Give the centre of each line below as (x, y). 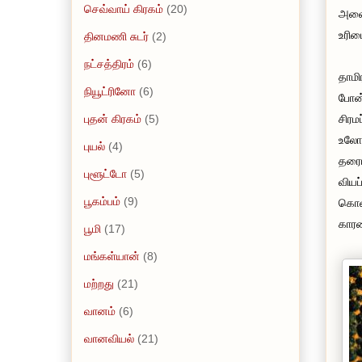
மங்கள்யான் (112, 256)
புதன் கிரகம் (113, 118)
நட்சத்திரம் (109, 63)
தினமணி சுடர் (116, 36)
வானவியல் (109, 338)
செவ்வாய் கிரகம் (124, 8)
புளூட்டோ (105, 173)
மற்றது (99, 283)
